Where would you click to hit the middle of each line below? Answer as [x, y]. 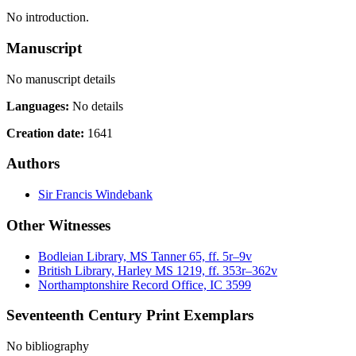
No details [98, 106]
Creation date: [47, 133]
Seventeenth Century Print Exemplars [130, 315]
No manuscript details [61, 79]
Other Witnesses [58, 225]
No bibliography [48, 346]
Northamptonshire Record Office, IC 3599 [145, 284]
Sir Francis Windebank [95, 195]
